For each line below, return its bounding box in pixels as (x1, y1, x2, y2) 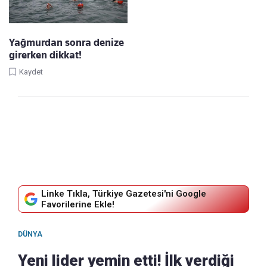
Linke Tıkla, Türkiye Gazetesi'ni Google (41, 188, 206, 199)
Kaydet (19, 67, 43, 76)
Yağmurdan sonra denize (9, 36, 124, 48)
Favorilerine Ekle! (41, 198, 114, 210)
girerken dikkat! (9, 48, 82, 61)
